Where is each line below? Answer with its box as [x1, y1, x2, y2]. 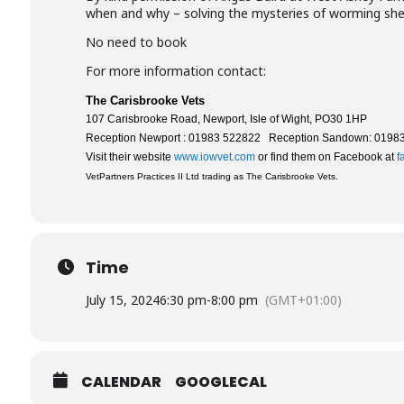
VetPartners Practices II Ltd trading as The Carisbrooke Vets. [85, 171, 338, 181]
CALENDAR [80, 372, 161, 392]
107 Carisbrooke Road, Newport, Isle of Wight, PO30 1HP [85, 113, 367, 125]
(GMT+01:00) [264, 291, 342, 308]
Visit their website [85, 151, 174, 163]
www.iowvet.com [173, 151, 255, 163]
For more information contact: [85, 62, 266, 79]
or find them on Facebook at [254, 151, 397, 163]
